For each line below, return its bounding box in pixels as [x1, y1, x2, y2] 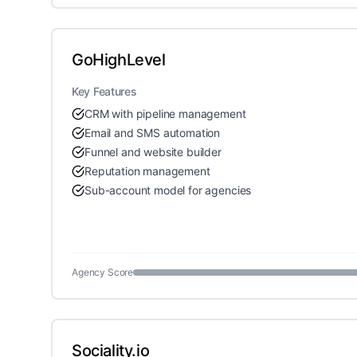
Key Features [72, 84, 137, 98]
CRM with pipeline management [84, 107, 246, 120]
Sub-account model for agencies [84, 183, 252, 197]
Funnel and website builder [84, 145, 222, 159]
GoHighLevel [72, 50, 166, 69]
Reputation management [84, 164, 210, 178]
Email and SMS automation [84, 126, 221, 139]
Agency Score [72, 266, 134, 278]
